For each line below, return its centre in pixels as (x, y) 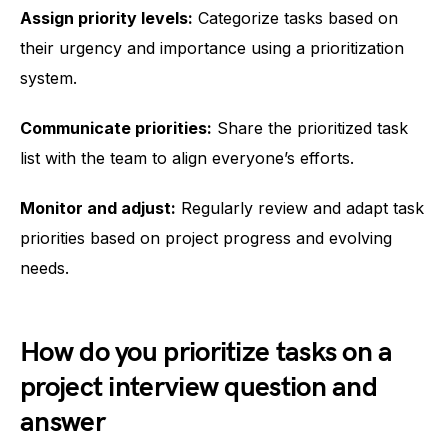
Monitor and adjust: (98, 208)
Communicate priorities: (116, 128)
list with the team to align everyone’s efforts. (187, 158)
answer (62, 422)
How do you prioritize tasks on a (206, 352)
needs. (44, 268)
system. (48, 78)
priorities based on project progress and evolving (206, 238)
